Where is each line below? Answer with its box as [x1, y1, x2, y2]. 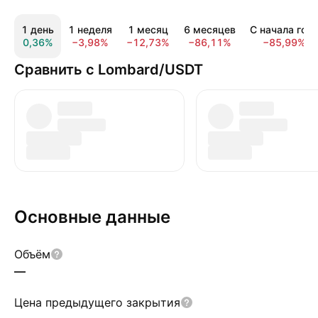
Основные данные [14, 207, 170, 227]
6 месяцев [184, 23, 236, 35]
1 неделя [68, 23, 112, 35]
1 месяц [128, 23, 168, 35]
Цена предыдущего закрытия [14, 295, 180, 309]
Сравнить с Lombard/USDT [14, 61, 203, 78]
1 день [21, 23, 54, 35]
